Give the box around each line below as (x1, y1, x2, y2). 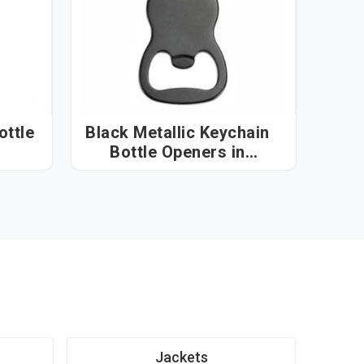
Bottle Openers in (110, 142, 232, 162)
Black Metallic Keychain (85, 123, 270, 143)
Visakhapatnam (117, 162, 238, 182)
